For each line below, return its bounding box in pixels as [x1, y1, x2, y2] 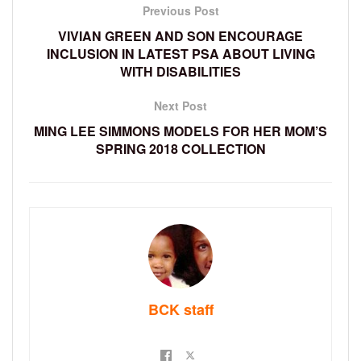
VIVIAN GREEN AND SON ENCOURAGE [58, 26, 303, 45]
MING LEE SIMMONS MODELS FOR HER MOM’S [34, 121, 327, 140]
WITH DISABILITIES [120, 61, 241, 81]
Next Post [154, 97, 207, 114]
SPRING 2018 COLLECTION [95, 139, 266, 158]
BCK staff [147, 298, 214, 320]
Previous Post [142, 2, 219, 19]
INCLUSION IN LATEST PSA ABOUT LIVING [46, 44, 315, 63]
